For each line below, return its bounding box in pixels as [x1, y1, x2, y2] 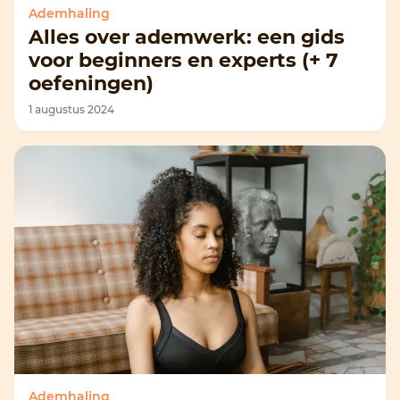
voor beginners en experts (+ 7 [29, 48, 338, 72]
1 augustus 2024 [29, 103, 114, 116]
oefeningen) [29, 71, 154, 96]
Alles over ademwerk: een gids [29, 25, 345, 49]
